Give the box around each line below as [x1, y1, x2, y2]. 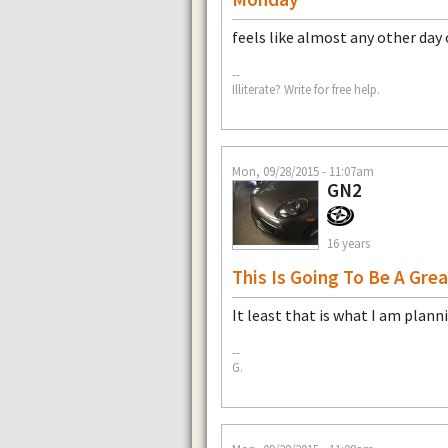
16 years [327, 235, 370, 252]
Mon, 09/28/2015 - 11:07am [232, 162, 374, 179]
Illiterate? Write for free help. [232, 81, 380, 98]
